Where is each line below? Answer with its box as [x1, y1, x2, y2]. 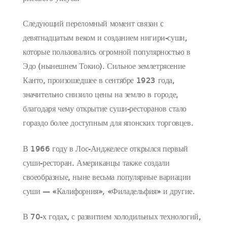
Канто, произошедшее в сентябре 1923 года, [23, 77, 175, 86]
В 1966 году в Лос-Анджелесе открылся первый [23, 145, 188, 154]
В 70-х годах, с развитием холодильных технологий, [23, 213, 201, 221]
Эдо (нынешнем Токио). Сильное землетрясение [23, 63, 185, 71]
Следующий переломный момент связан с [23, 20, 164, 29]
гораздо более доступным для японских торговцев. [23, 120, 194, 128]
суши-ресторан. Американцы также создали [23, 159, 170, 168]
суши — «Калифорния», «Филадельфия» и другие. [23, 187, 195, 196]
